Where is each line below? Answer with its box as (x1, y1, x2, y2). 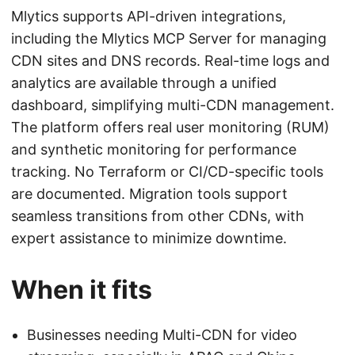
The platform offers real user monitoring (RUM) (11, 119, 330, 136)
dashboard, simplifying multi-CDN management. (11, 97, 334, 114)
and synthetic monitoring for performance (11, 141, 296, 158)
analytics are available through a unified (11, 74, 277, 92)
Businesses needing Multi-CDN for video (27, 326, 297, 344)
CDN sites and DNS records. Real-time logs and (11, 52, 330, 70)
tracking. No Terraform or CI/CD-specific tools (11, 163, 323, 181)
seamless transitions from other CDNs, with (11, 208, 304, 225)
